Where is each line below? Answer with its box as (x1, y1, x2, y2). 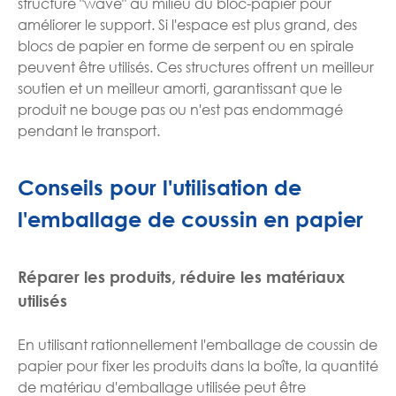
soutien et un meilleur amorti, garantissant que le (18, 78, 342, 97)
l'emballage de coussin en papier (18, 206, 363, 232)
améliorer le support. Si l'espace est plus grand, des (18, 14, 357, 34)
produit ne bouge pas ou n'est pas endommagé (18, 99, 343, 118)
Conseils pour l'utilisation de (18, 174, 301, 200)
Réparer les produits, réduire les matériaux (18, 266, 345, 286)
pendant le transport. (18, 120, 160, 140)
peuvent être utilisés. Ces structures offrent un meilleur (18, 57, 374, 76)
